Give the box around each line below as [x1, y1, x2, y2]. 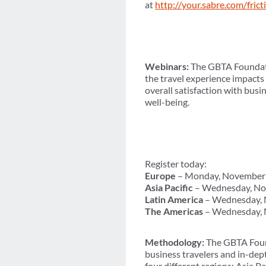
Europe [145, 170, 176, 182]
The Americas [145, 205, 203, 217]
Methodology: [145, 236, 204, 248]
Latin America [145, 194, 203, 205]
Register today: [145, 158, 207, 170]
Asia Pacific [145, 182, 193, 194]
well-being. [145, 96, 189, 108]
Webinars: [145, 61, 191, 72]
